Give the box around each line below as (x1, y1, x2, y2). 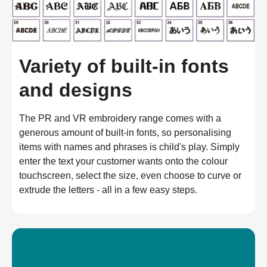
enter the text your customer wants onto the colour (19, 156, 228, 167)
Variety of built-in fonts (19, 55, 229, 77)
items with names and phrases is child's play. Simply (19, 142, 240, 153)
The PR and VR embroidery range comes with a (19, 113, 221, 124)
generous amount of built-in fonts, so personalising (19, 128, 231, 138)
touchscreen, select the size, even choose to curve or (19, 170, 241, 181)
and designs (19, 79, 132, 101)
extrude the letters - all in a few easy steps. (19, 185, 197, 195)
